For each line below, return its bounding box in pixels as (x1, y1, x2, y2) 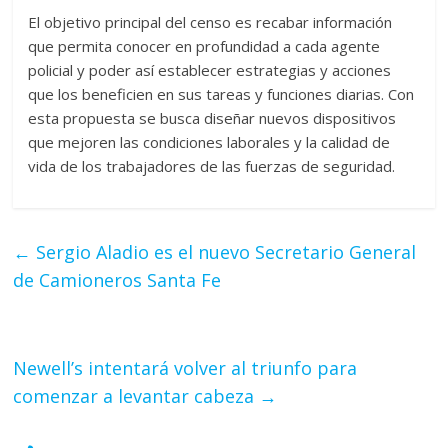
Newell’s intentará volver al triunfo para (13, 356, 358, 381)
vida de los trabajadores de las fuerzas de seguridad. (28, 156, 396, 177)
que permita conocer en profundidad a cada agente (28, 36, 381, 57)
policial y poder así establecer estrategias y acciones (28, 60, 392, 81)
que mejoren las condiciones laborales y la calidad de (28, 132, 391, 153)
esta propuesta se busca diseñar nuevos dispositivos (28, 108, 397, 129)
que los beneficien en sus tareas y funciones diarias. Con (28, 84, 415, 105)
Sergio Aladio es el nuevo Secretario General (31, 240, 417, 265)
